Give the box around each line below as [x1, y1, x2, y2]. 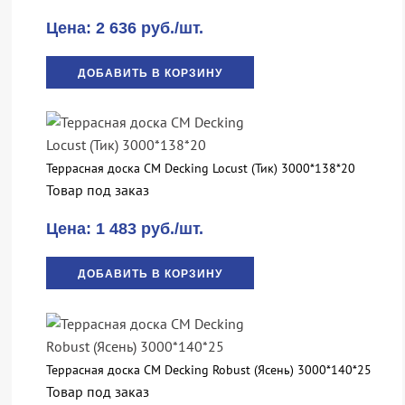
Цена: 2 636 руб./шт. [45, 18, 203, 37]
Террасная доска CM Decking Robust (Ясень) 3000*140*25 [45, 362, 372, 379]
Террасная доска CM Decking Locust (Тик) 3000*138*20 [45, 160, 355, 177]
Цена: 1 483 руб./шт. [45, 220, 203, 239]
